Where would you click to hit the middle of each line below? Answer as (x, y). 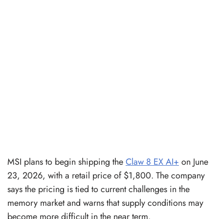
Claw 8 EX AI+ (152, 162)
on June (194, 162)
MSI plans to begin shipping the (66, 162)
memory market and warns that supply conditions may (105, 203)
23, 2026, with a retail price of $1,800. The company (106, 175)
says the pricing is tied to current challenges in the (99, 189)
